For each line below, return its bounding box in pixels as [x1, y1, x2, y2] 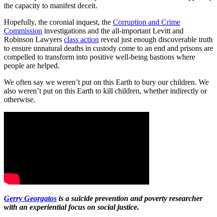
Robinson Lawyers [4, 35, 64, 44]
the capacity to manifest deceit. [4, 1, 97, 10]
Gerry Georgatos [4, 194, 57, 202]
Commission [4, 26, 42, 35]
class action [64, 35, 99, 44]
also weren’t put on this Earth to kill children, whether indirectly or [4, 86, 207, 95]
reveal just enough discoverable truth [99, 35, 213, 44]
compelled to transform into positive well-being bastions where [4, 52, 195, 61]
